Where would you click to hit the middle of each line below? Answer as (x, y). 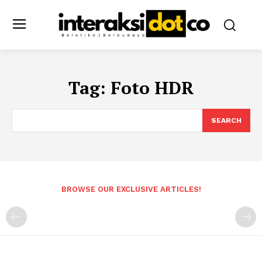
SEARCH (226, 120)
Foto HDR (152, 87)
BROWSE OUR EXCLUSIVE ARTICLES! (131, 189)
